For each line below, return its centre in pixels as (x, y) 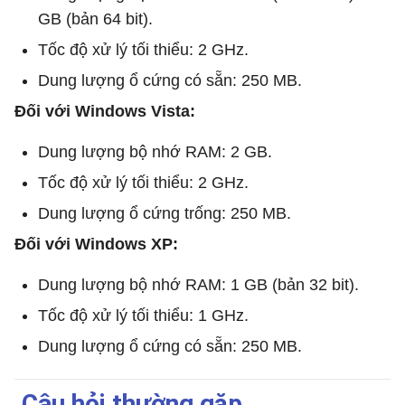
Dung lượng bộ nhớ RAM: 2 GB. (155, 151)
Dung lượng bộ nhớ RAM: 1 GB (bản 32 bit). (198, 284)
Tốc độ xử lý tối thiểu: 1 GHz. (143, 315)
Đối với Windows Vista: (105, 111)
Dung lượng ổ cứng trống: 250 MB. (165, 213)
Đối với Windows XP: (96, 244)
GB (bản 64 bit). (95, 19)
